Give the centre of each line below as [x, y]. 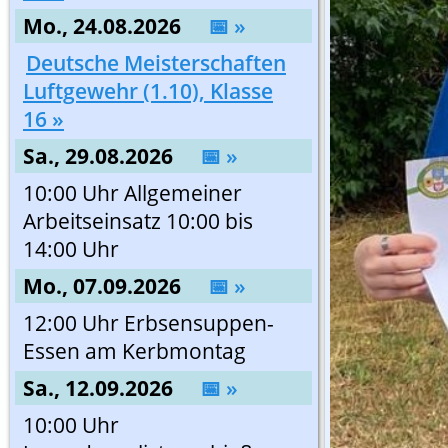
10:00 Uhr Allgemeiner [132, 193]
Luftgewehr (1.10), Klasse [148, 91]
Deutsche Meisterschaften [156, 63]
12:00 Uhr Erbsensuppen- [148, 323]
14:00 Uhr [71, 249]
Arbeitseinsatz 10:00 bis [138, 221]
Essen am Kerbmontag [134, 351]
